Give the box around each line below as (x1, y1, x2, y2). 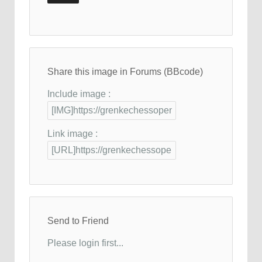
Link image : (47, 128, 98, 139)
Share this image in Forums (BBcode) (47, 66, 203, 77)
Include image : (47, 88, 111, 99)
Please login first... (47, 237, 123, 248)
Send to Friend (47, 215, 109, 226)
